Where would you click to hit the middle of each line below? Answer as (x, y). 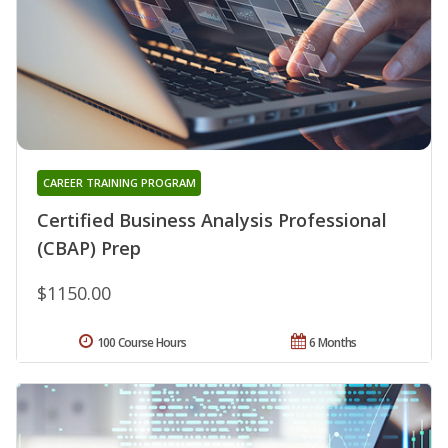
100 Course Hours (141, 343)
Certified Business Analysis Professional (212, 220)
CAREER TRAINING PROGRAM (119, 183)
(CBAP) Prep (89, 248)
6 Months (333, 343)
